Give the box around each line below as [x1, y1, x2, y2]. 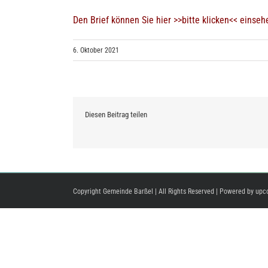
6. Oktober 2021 [73, 45, 119, 54]
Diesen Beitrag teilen [85, 109, 147, 119]
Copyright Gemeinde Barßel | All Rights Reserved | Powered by [73, 187, 255, 196]
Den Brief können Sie [73, 14, 156, 26]
